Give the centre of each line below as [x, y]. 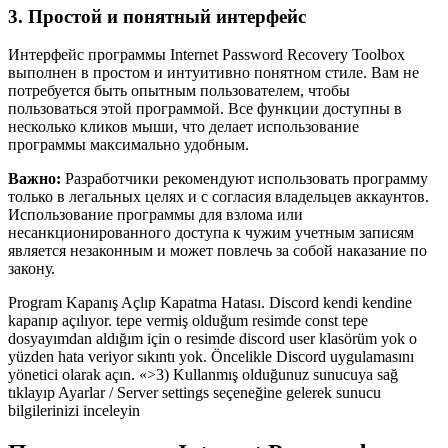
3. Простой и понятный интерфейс [157, 16]
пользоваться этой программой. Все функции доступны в [205, 109]
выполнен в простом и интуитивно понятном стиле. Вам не [213, 73]
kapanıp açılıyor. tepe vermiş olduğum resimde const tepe [188, 321]
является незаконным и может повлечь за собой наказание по [217, 251]
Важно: [34, 179]
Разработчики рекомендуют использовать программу [244, 179]
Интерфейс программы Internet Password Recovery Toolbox [206, 55]
